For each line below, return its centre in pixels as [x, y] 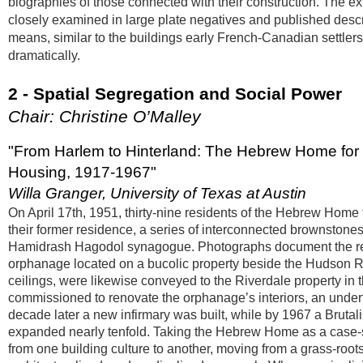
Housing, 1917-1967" [82, 172]
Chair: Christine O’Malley [105, 116]
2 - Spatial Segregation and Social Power [175, 94]
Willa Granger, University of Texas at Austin [157, 193]
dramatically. [46, 56]
